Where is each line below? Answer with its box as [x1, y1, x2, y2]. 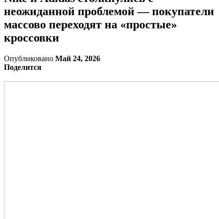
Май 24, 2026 [55, 54, 100, 63]
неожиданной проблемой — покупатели [4, 4, 214, 18]
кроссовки [4, 31, 59, 44]
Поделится [4, 63, 42, 71]
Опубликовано [4, 54, 55, 63]
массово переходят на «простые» [4, 18, 177, 31]
